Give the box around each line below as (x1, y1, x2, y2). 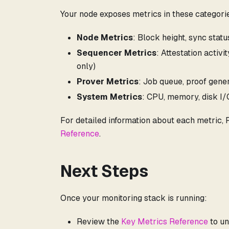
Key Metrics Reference (121, 216, 208, 227)
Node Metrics (77, 32, 133, 43)
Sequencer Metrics (77, 48, 156, 59)
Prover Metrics (77, 76, 139, 87)
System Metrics (77, 91, 142, 103)
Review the (77, 216, 121, 227)
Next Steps (60, 161, 148, 182)
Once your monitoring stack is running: (60, 193, 207, 204)
